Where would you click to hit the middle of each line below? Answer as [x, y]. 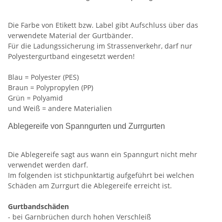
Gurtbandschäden [38, 207]
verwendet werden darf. [48, 165]
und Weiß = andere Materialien [60, 109]
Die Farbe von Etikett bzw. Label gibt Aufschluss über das [103, 25]
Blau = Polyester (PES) [43, 77]
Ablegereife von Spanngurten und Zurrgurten [86, 126]
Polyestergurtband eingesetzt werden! [71, 56]
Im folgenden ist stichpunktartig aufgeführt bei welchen [101, 175]
